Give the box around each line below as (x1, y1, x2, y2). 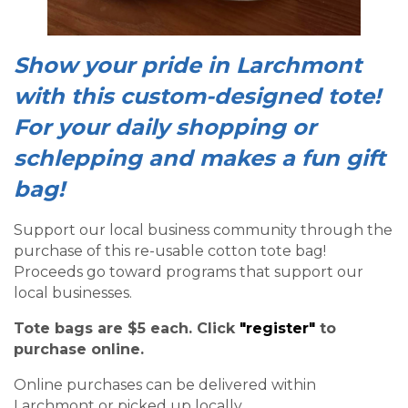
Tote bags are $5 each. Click (14, 319, 240, 337)
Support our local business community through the (14, 220, 393, 239)
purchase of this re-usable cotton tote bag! (14, 241, 326, 260)
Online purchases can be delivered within (14, 375, 316, 393)
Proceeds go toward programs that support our (14, 262, 363, 280)
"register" (240, 319, 315, 337)
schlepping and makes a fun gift (14, 144, 385, 171)
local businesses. (14, 283, 132, 301)
